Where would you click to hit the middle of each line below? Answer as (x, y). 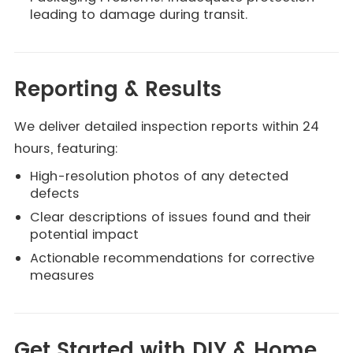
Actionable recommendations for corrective (172, 258)
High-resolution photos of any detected (159, 176)
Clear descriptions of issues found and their (170, 217)
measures (62, 275)
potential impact (84, 234)
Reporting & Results (117, 90)
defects (54, 193)
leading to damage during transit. (138, 15)
